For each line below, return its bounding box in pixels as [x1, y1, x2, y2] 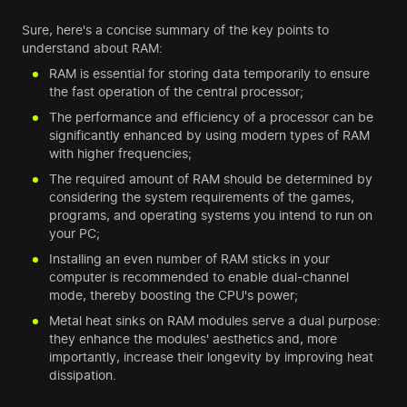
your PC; [49, 225, 100, 242]
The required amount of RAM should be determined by [49, 171, 372, 187]
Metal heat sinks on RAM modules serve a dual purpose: [49, 313, 381, 329]
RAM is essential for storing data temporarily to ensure [49, 65, 370, 82]
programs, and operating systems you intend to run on [49, 207, 372, 223]
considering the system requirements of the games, [49, 189, 354, 205]
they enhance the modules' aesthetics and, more [49, 331, 337, 347]
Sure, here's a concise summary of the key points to [22, 22, 329, 38]
